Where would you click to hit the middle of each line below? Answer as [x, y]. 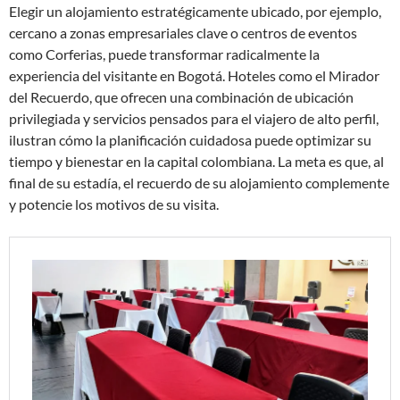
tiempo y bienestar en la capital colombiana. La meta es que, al [196, 161]
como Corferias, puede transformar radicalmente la [164, 54]
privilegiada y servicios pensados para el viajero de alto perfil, [194, 118]
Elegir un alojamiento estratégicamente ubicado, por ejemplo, [195, 11]
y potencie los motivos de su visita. [114, 204]
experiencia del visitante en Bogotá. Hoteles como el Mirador [194, 75]
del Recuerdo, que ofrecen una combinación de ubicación [181, 97]
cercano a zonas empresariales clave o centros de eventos [183, 33]
